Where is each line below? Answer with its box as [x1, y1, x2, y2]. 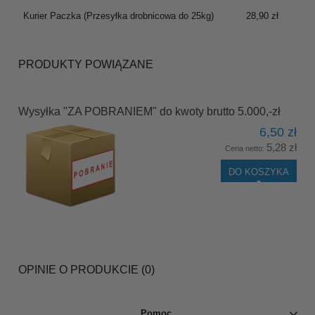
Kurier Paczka [22, 10, 81, 21]
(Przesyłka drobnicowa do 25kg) [80, 10, 214, 21]
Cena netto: [225, 143, 266, 153]
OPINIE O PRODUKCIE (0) [18, 263, 155, 276]
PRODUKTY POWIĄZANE [18, 58, 153, 70]
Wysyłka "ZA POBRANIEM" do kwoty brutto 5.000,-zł [18, 105, 281, 117]
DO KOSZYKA [228, 166, 289, 177]
